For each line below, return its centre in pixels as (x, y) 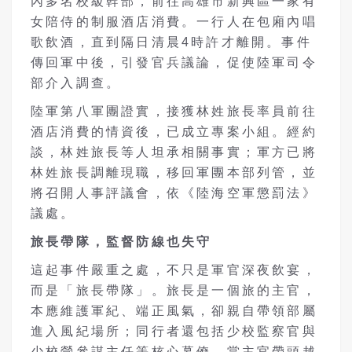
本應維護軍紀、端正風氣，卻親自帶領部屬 (174, 310)
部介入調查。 (76, 82)
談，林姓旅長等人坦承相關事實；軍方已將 (174, 152)
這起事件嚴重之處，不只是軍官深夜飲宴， (174, 269)
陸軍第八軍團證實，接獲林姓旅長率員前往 (174, 111)
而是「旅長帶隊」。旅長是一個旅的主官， (174, 290)
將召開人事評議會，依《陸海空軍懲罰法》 (174, 192)
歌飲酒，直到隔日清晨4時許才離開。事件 (171, 42)
